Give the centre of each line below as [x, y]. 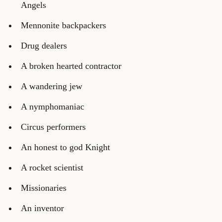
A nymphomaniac [52, 106]
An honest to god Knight [65, 147]
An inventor [42, 208]
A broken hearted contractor [71, 66]
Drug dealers [44, 45]
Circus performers [53, 127]
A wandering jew [51, 86]
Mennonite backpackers [63, 25]
